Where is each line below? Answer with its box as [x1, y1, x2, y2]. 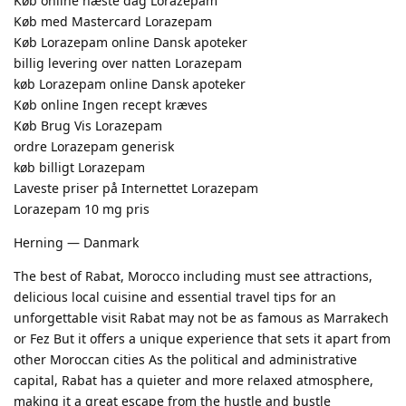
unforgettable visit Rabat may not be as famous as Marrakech [14, 308, 389, 326]
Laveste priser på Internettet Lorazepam [14, 179, 258, 197]
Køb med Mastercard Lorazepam [14, 12, 212, 30]
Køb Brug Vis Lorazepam [14, 116, 162, 134]
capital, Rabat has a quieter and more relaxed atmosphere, [14, 371, 373, 389]
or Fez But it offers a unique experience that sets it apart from [14, 329, 391, 347]
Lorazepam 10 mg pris [14, 199, 150, 217]
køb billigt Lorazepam [14, 158, 145, 176]
